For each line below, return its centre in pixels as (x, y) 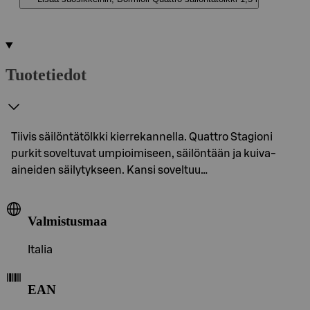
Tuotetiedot (46, 74)
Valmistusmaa (67, 221)
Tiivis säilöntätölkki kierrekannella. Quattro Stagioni (142, 137)
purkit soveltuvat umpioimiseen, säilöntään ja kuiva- (144, 153)
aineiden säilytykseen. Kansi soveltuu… (109, 170)
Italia (40, 250)
